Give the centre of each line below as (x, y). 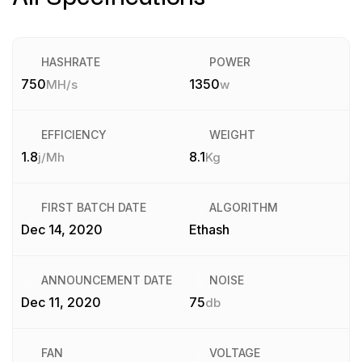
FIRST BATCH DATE (94, 207)
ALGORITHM (244, 207)
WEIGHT (232, 135)
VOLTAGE (235, 353)
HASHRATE (71, 62)
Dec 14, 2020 (62, 229)
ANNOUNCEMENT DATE (107, 280)
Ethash (209, 229)
